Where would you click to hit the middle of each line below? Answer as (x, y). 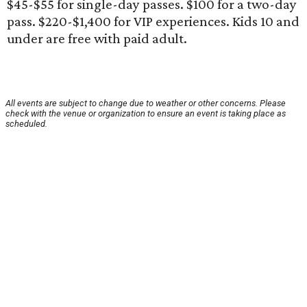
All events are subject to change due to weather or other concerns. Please (146, 103)
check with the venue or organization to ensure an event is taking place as (146, 114)
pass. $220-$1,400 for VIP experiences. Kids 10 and (153, 22)
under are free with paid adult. (97, 39)
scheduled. (26, 124)
